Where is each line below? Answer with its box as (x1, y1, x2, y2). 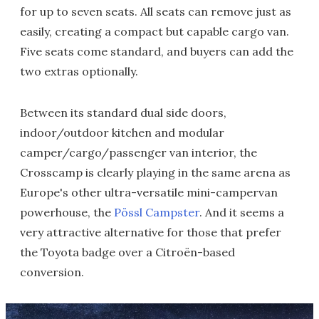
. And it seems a (199, 205, 284, 220)
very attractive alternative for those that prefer (20, 225, 281, 240)
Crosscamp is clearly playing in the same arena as (20, 165, 291, 180)
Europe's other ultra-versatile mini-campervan (20, 185, 278, 200)
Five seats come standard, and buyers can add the (20, 44, 293, 59)
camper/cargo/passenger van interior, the (20, 145, 257, 160)
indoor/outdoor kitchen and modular (20, 125, 224, 140)
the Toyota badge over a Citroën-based (20, 245, 235, 260)
